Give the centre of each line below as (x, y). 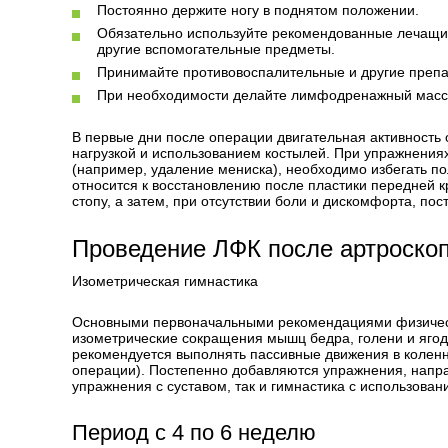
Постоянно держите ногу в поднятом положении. (258, 10)
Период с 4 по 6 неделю (194, 432)
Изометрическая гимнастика (165, 281)
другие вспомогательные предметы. (216, 49)
